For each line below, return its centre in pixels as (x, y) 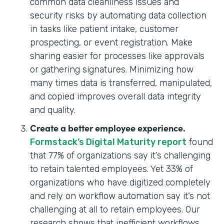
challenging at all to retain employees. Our (115, 209)
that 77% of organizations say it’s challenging (120, 155)
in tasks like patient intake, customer (104, 29)
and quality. (54, 110)
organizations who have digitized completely (120, 182)
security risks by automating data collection (118, 15)
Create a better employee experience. (108, 127)
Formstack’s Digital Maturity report (108, 142)
